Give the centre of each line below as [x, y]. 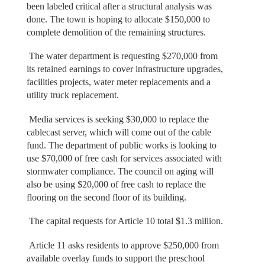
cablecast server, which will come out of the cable [119, 132]
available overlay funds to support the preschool [115, 258]
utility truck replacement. [74, 95]
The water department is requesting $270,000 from [122, 56]
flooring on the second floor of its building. [107, 197]
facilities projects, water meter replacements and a [118, 82]
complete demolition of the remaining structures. [117, 32]
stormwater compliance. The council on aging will [120, 171]
